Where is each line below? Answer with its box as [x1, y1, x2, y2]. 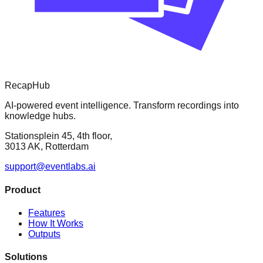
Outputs [28, 228, 60, 239]
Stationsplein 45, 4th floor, [5, 131, 112, 141]
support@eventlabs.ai [5, 161, 96, 172]
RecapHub [5, 80, 50, 91]
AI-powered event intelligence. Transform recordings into [5, 100, 239, 111]
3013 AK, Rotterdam [5, 141, 89, 152]
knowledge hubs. [5, 111, 76, 122]
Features [28, 207, 65, 218]
